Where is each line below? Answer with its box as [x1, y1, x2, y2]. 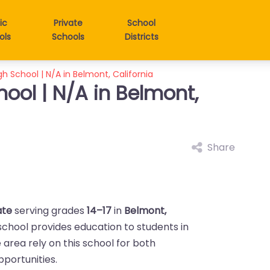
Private [54, 17, 83, 29]
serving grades [12, 204, 87, 218]
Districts [124, 31, 159, 43]
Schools [52, 31, 85, 43]
